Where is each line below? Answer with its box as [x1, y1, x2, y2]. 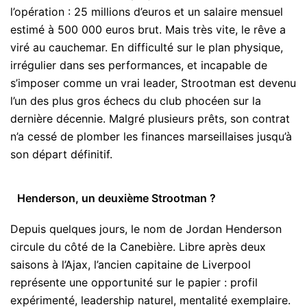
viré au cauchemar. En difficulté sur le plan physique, [10, 40, 283, 54]
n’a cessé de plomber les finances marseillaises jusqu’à [10, 129, 292, 143]
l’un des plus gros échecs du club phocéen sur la [10, 93, 261, 108]
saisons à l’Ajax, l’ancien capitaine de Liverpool [10, 258, 251, 272]
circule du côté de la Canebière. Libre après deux [10, 240, 266, 254]
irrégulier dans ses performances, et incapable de [10, 58, 267, 72]
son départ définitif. [10, 147, 112, 161]
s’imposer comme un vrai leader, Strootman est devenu [10, 75, 296, 90]
